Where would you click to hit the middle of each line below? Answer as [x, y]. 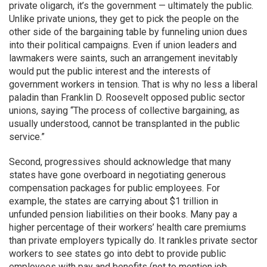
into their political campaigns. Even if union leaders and [123, 45]
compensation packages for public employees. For [114, 188]
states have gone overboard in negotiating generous [117, 175]
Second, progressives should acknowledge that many [120, 162]
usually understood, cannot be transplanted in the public [124, 124]
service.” [27, 137]
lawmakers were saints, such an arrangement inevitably [123, 58]
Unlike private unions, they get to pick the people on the [124, 19]
